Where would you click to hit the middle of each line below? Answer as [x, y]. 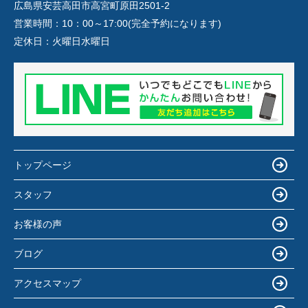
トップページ [43, 165]
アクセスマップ [47, 283]
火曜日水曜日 [81, 42]
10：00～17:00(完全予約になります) [142, 24]
